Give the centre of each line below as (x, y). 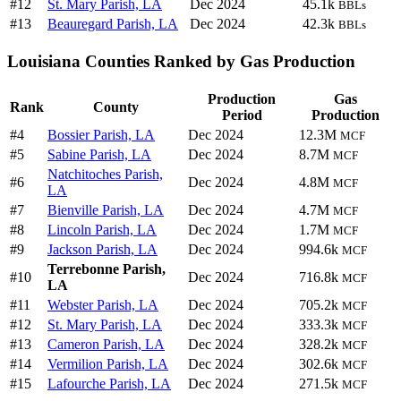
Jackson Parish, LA (102, 249)
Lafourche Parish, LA (109, 383)
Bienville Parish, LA (106, 209)
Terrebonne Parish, (107, 269)
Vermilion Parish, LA (108, 363)
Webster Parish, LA (103, 304)
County (116, 107)
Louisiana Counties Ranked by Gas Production (181, 61)
